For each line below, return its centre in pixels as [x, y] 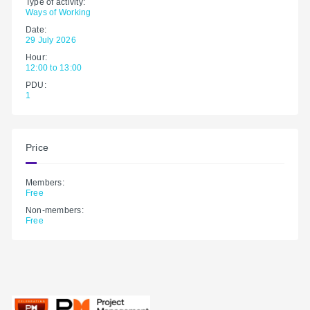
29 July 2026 [51, 40]
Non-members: [55, 210]
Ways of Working [58, 12]
